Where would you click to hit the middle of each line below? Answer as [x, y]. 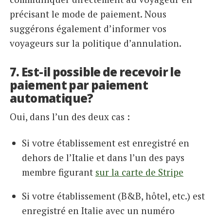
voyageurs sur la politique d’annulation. [96, 43]
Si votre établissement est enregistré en [106, 143]
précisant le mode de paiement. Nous [88, 14]
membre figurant [59, 172]
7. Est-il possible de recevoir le [95, 72]
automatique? [52, 98]
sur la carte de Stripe [139, 172]
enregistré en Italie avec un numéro [98, 210]
